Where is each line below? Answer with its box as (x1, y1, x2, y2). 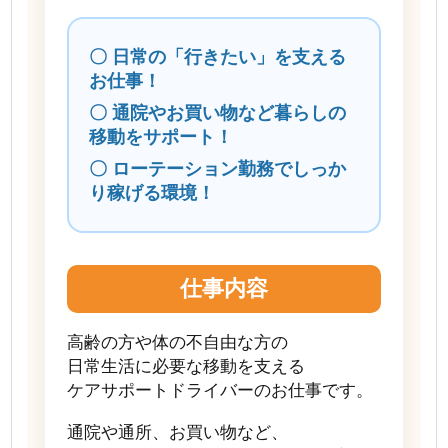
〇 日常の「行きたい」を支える (89, 46, 346, 67)
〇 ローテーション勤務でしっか (89, 158, 346, 179)
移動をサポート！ (89, 126, 233, 147)
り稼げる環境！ (89, 182, 215, 203)
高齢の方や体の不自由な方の (67, 332, 288, 352)
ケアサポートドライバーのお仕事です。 (67, 380, 373, 400)
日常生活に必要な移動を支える (67, 356, 305, 376)
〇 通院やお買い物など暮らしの (89, 102, 346, 123)
